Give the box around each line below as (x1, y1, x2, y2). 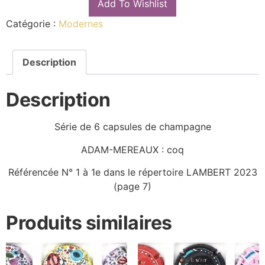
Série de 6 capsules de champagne (54, 121, 211, 133)
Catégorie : (6, 17, 59, 30)
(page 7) (114, 180, 151, 193)
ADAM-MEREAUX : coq (81, 143, 184, 156)
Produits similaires (6, 211, 172, 235)
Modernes (59, 17, 103, 30)
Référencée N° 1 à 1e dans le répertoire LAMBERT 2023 (8, 166, 257, 179)
